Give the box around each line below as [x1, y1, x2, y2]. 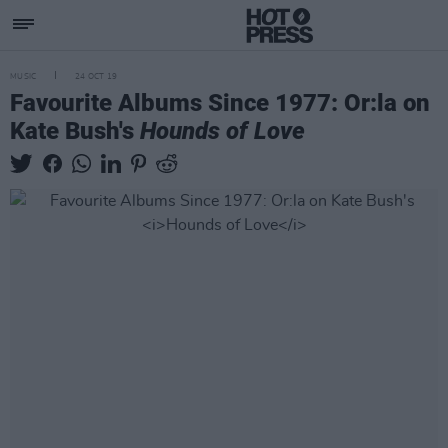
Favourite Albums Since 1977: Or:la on [10, 89, 430, 117]
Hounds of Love [140, 117, 305, 145]
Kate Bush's [10, 117, 140, 145]
